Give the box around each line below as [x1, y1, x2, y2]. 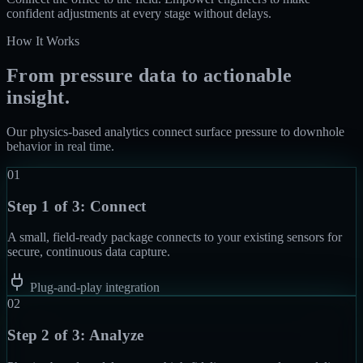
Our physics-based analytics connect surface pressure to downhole [6, 124, 344, 139]
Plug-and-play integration [30, 280, 160, 295]
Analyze [88, 327, 144, 344]
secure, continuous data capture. [7, 245, 170, 259]
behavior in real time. [6, 139, 114, 153]
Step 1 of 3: [7, 197, 90, 215]
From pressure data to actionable [6, 64, 293, 86]
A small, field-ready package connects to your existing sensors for [7, 230, 342, 245]
